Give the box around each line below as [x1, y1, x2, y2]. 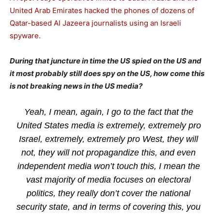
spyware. [10, 31, 41, 40]
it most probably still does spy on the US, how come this [10, 69, 204, 78]
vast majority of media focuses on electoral [26, 175, 191, 185]
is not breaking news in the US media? [10, 81, 142, 91]
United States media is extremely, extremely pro [16, 121, 201, 130]
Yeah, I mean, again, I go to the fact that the [24, 107, 193, 117]
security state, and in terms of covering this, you [16, 202, 201, 212]
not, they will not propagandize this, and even [21, 148, 196, 157]
